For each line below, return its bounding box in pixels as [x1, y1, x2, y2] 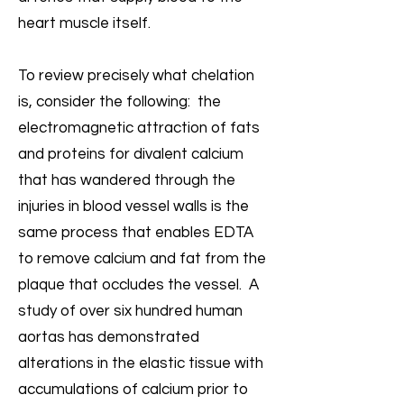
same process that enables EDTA [18, 225, 253, 241]
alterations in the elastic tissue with [18, 355, 263, 372]
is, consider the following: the [18, 94, 221, 110]
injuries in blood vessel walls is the [18, 198, 249, 215]
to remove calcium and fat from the [18, 251, 266, 267]
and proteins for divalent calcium [18, 146, 243, 162]
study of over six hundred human [18, 303, 243, 319]
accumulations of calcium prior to [18, 381, 248, 398]
